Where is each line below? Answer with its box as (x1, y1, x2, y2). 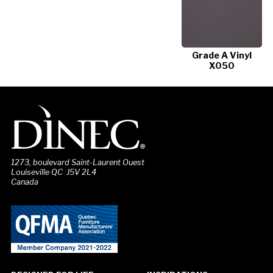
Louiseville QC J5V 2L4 (10, 167, 96, 177)
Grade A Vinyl (192, 49, 252, 61)
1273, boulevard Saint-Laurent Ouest (10, 157, 144, 167)
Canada (10, 177, 38, 186)
